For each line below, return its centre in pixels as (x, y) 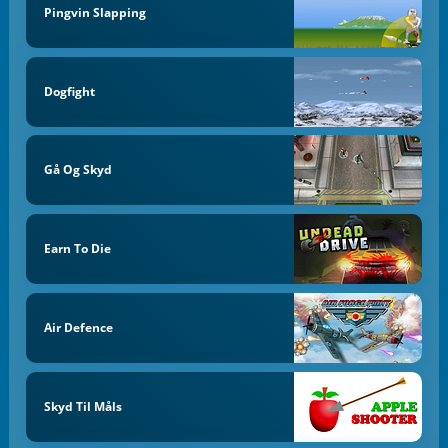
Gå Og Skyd (77, 170)
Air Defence (78, 327)
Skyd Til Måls (82, 406)
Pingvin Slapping (94, 12)
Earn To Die (77, 249)
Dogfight (69, 91)
